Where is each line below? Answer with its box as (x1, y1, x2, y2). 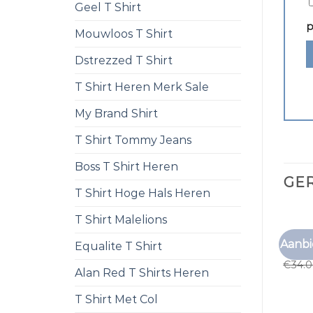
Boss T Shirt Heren (75, 160, 178, 173)
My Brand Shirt (75, 107, 158, 120)
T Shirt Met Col (75, 293, 158, 306)
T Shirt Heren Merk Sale (75, 80, 209, 94)
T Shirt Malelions (75, 213, 167, 226)
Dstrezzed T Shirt (75, 54, 173, 67)
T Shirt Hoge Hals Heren (75, 187, 210, 200)
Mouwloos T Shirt (75, 27, 173, 41)
